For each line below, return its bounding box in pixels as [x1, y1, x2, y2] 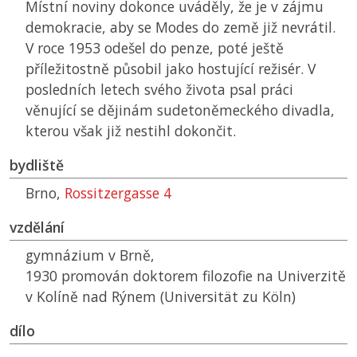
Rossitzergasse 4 [65, 183, 171, 203]
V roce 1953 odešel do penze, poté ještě [25, 38, 284, 58]
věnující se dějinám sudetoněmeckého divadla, [25, 100, 335, 120]
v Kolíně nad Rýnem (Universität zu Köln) [25, 287, 296, 307]
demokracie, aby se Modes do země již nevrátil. [25, 18, 335, 37]
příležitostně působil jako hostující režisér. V [25, 59, 316, 79]
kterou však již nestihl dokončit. [25, 121, 236, 141]
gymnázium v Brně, [25, 245, 155, 265]
